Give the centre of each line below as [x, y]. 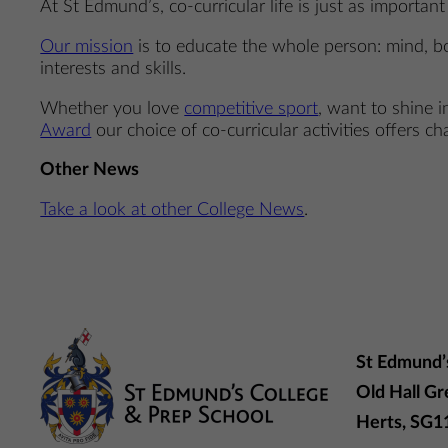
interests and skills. [113, 69]
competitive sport [251, 108]
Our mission [87, 47]
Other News [90, 170]
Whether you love [112, 108]
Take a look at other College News [172, 209]
